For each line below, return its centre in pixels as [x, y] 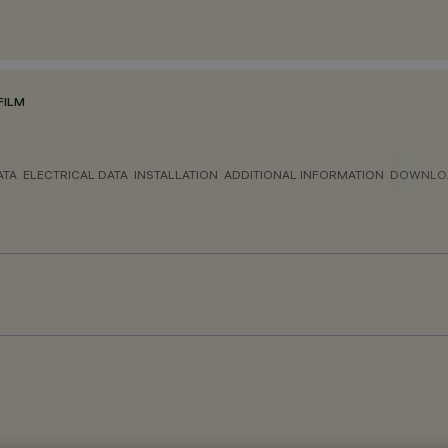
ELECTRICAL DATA [75, 174]
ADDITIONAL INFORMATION [304, 174]
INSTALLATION [176, 174]
